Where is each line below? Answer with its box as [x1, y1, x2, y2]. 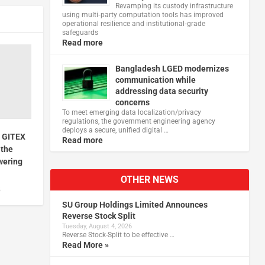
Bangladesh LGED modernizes [115, 63, 229, 73]
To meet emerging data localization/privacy [62, 108, 201, 117]
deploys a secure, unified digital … [62, 125, 169, 134]
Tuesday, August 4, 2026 [62, 222, 132, 230]
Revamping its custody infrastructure [115, 1, 233, 10]
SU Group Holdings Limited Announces [62, 199, 208, 209]
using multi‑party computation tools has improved [62, 10, 224, 19]
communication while [115, 75, 196, 85]
